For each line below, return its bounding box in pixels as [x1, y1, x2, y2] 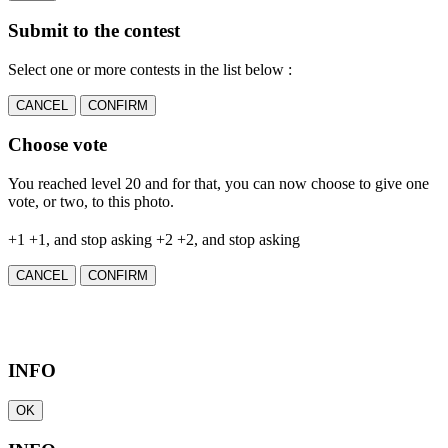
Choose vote [8, 134, 107, 156]
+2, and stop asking [177, 231, 300, 249]
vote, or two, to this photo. [8, 193, 174, 211]
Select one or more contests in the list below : [8, 60, 292, 78]
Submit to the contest [8, 19, 180, 41]
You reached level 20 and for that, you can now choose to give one [8, 175, 429, 193]
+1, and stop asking [29, 231, 152, 249]
